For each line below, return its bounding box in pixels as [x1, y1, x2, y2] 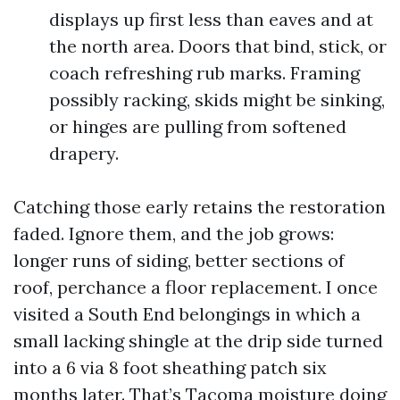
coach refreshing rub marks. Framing [49, 62, 360, 84]
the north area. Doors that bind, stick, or [49, 35, 387, 57]
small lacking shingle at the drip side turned [13, 329, 383, 352]
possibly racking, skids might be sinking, [49, 88, 385, 111]
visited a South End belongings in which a [13, 303, 361, 325]
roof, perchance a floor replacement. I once [13, 276, 378, 298]
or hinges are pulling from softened [49, 115, 346, 137]
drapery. [49, 142, 119, 164]
